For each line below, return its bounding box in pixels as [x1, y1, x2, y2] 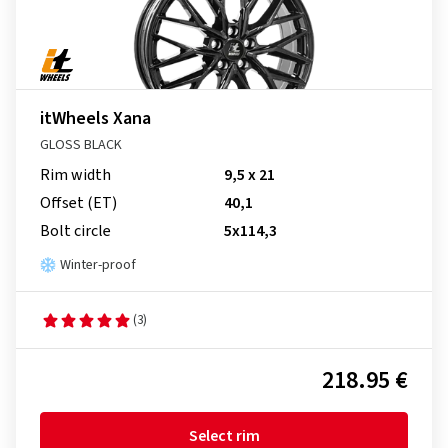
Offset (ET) [40, 192, 117, 214]
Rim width [40, 164, 111, 186]
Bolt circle [40, 220, 111, 242]
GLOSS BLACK [40, 135, 122, 155]
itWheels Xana [40, 106, 151, 131]
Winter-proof [60, 255, 136, 275]
